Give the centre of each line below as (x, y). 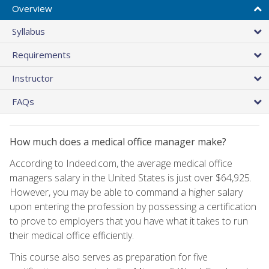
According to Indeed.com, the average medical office (121, 163)
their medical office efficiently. (72, 235)
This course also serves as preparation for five (109, 257)
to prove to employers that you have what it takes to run (129, 221)
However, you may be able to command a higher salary (126, 192)
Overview (32, 8)
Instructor (33, 78)
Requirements (41, 54)
